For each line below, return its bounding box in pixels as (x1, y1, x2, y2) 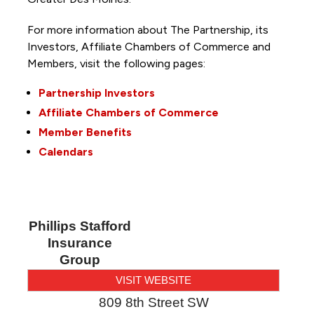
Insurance (47, 235, 112, 250)
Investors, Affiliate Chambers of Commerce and (27, 39, 271, 53)
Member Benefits (38, 125, 132, 139)
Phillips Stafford (28, 218, 131, 233)
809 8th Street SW (98, 294, 209, 310)
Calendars (38, 144, 93, 158)
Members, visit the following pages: (27, 56, 208, 70)
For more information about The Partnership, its (27, 22, 268, 36)
